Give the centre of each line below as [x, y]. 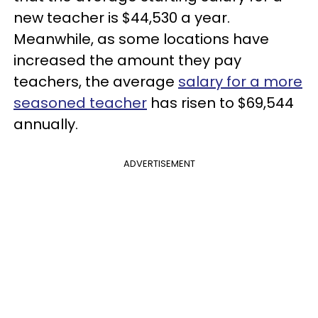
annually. [46, 124]
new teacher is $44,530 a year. [122, 18]
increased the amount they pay [127, 60]
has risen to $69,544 [220, 103]
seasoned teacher [80, 103]
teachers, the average [96, 82]
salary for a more [240, 82]
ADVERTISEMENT [159, 164]
